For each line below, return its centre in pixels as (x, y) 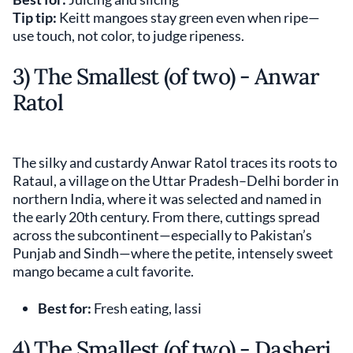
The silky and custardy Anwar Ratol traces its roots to (175, 163)
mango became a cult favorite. (103, 271)
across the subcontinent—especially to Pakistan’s (162, 235)
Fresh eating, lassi (147, 308)
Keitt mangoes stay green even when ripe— (188, 18)
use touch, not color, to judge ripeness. (128, 36)
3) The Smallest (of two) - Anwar (166, 77)
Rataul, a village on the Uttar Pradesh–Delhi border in (176, 181)
